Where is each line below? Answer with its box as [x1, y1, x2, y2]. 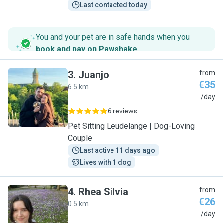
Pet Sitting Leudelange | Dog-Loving [68, 121, 195, 131]
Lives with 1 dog [80, 158, 131, 166]
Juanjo [78, 69, 109, 81]
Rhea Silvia [78, 186, 128, 198]
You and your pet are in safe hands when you [36, 32, 190, 42]
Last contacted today [80, 1, 147, 9]
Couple [68, 133, 92, 143]
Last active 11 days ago [80, 146, 155, 154]
